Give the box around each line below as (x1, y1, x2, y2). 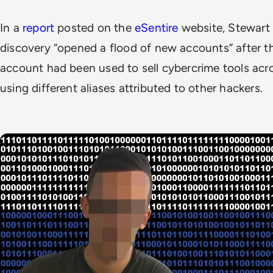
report (22, 21, 55, 35)
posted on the (54, 21, 135, 35)
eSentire (134, 21, 179, 35)
